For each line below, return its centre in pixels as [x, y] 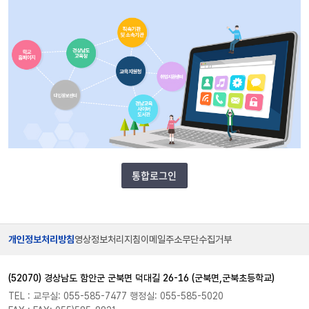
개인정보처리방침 [41, 240]
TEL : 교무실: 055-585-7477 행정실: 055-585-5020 [116, 296]
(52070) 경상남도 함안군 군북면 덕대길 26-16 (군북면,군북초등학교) [141, 278]
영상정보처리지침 [108, 240]
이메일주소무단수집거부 [186, 240]
